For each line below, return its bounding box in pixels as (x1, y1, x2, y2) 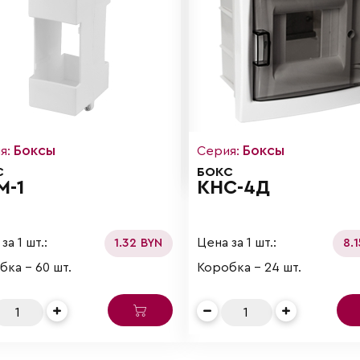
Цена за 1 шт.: (196, 236, 276, 250)
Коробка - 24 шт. (196, 260, 301, 274)
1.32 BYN (113, 236, 163, 249)
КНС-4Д (196, 178, 270, 198)
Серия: (196, 144, 243, 157)
